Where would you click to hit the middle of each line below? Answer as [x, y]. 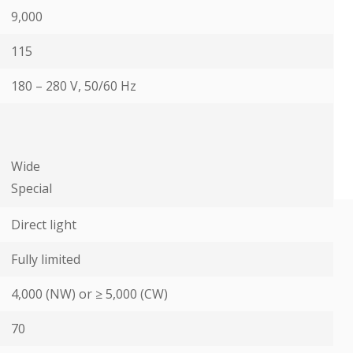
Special [32, 188]
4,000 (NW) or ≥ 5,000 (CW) [89, 294]
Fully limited [46, 259]
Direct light [44, 225]
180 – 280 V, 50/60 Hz [74, 86]
